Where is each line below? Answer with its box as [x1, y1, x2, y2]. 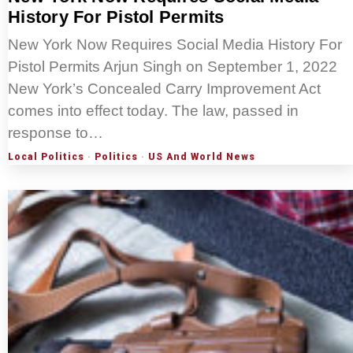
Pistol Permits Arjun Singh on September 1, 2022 [8, 58, 337, 76]
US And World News [148, 151, 255, 163]
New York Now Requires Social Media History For [8, 36, 342, 54]
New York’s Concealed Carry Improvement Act [8, 80, 321, 98]
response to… [8, 124, 103, 142]
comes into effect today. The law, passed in [8, 102, 299, 120]
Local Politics [8, 151, 84, 163]
